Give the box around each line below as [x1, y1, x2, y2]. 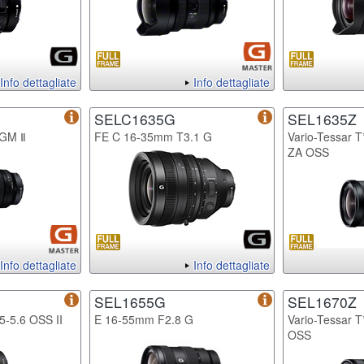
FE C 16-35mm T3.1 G [94, 128, 212, 145]
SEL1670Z [288, 291, 357, 312]
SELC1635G [94, 108, 175, 129]
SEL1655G [94, 291, 166, 312]
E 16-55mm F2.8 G [94, 310, 193, 327]
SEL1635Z [288, 108, 357, 129]
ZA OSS [288, 143, 329, 160]
